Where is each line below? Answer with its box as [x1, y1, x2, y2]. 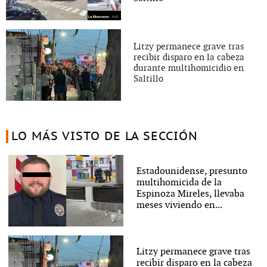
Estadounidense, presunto [136, 165, 247, 177]
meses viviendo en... [136, 199, 222, 211]
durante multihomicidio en [133, 62, 244, 73]
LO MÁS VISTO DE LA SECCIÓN [11, 129, 198, 143]
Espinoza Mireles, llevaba [136, 188, 244, 200]
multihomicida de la [136, 176, 222, 188]
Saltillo [133, 73, 163, 84]
